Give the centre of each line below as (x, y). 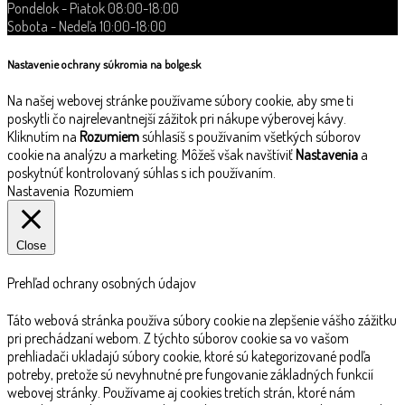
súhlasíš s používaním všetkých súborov (250, 136)
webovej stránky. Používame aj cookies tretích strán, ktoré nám (181, 393)
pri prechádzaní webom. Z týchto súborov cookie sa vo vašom (178, 339)
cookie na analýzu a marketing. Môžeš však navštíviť (151, 154)
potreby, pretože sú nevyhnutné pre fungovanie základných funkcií (190, 375)
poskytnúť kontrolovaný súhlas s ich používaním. (141, 172)
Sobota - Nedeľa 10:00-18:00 (87, 27)
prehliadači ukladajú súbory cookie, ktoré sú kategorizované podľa (189, 357)
